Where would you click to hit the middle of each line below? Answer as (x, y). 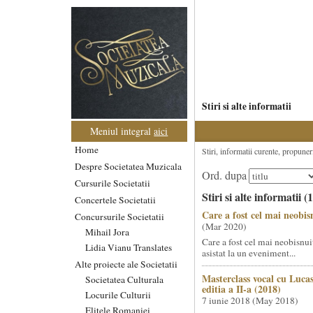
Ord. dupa (224, 175)
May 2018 (275, 300)
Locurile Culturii (118, 294)
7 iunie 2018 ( (228, 300)
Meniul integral (122, 131)
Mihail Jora (107, 232)
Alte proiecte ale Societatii (126, 264)
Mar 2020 (224, 226)
